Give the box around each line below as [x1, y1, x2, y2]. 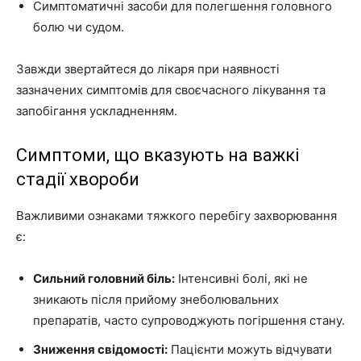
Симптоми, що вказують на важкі [16, 144, 300, 165]
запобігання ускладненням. [16, 102, 177, 118]
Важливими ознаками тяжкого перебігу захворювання [16, 207, 337, 223]
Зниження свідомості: [33, 341, 168, 357]
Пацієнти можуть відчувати [168, 341, 332, 357]
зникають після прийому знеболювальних [33, 291, 279, 307]
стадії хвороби [16, 168, 139, 189]
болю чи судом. [33, 19, 124, 35]
